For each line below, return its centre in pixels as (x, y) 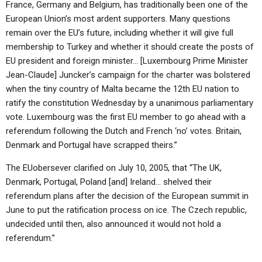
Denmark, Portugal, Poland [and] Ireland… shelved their (109, 182)
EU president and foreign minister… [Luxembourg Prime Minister (127, 61)
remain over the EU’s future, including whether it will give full (120, 33)
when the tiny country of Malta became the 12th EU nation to (123, 89)
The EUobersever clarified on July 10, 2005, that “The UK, (114, 168)
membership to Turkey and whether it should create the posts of (130, 47)
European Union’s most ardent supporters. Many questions (118, 19)
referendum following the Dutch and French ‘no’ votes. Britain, (124, 131)
